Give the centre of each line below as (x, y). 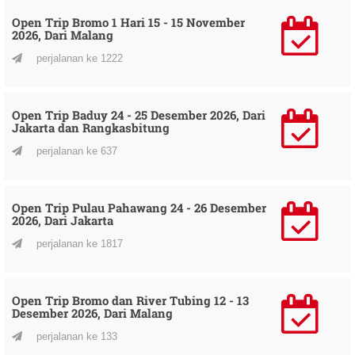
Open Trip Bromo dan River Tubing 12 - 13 (130, 300)
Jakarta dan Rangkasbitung (91, 127)
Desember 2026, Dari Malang (92, 313)
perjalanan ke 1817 (78, 243)
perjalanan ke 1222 (78, 58)
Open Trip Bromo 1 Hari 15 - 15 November (128, 22)
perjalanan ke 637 (75, 151)
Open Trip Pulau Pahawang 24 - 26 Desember (139, 207)
